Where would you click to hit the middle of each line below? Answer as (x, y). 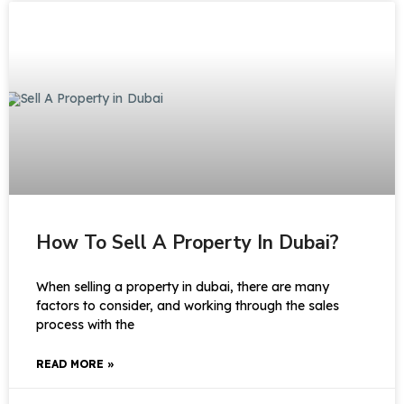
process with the (85, 325)
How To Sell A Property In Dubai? (188, 243)
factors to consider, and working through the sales (188, 306)
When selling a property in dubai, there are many (183, 287)
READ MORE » (75, 364)
